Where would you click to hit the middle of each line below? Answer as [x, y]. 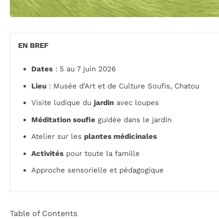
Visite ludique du [63, 103]
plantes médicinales [120, 136]
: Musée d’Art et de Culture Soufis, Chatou [123, 86]
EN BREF [33, 45]
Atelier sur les [58, 136]
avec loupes [136, 103]
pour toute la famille [102, 153]
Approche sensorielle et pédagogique [98, 170]
